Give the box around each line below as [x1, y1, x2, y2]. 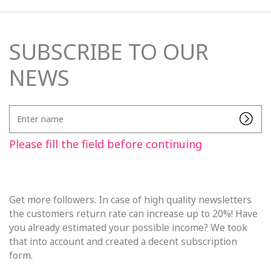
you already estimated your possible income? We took [9, 220, 247, 234]
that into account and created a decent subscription [9, 234, 237, 248]
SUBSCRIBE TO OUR [9, 36, 209, 67]
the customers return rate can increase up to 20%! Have [9, 206, 258, 220]
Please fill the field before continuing [9, 136, 202, 151]
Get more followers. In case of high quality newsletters [9, 192, 252, 206]
